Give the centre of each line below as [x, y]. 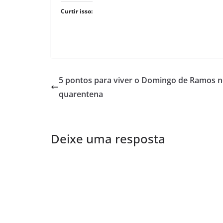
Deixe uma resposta [108, 138]
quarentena [81, 94]
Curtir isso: [77, 11]
